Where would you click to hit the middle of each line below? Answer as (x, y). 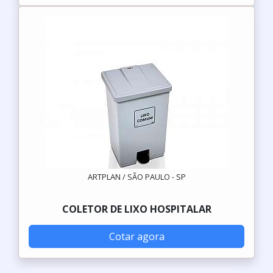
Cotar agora (136, 236)
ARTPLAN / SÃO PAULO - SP (136, 177)
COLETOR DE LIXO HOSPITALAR (136, 209)
